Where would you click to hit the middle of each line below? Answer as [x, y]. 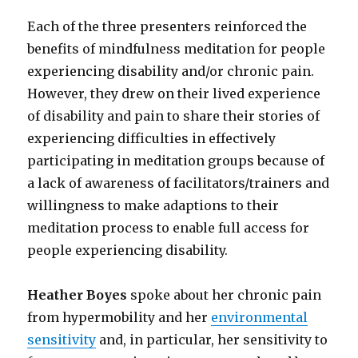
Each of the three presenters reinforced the [167, 26]
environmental [260, 317]
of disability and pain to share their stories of [174, 115]
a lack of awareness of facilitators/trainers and [179, 183]
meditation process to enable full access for [169, 227]
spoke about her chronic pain [225, 294]
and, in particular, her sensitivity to [212, 339]
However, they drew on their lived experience [174, 93]
